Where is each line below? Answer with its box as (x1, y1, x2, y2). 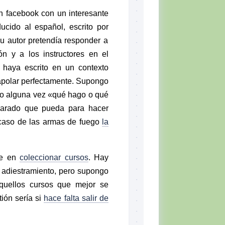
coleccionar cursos (20, 153, 88, 162)
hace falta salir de (44, 193, 109, 202)
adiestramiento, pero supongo (2, 166, 108, 175)
